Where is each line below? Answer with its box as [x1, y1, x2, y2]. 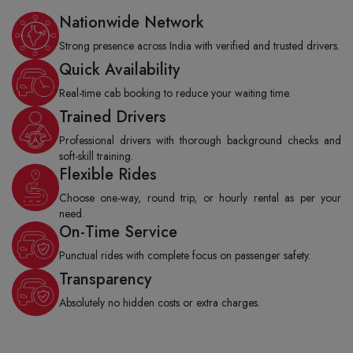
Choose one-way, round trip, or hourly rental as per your [59, 189, 341, 206]
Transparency [59, 267, 151, 291]
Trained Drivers [59, 105, 166, 128]
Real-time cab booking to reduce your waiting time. [59, 84, 291, 101]
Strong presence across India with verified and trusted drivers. [59, 37, 340, 54]
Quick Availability [59, 58, 180, 81]
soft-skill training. [59, 147, 133, 164]
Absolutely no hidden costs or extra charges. [59, 294, 260, 310]
